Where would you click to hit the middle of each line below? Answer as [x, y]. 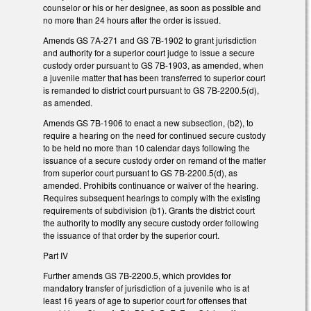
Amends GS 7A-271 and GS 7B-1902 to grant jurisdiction [150, 40]
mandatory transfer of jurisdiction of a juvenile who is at [146, 287]
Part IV [56, 255]
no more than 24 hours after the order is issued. [133, 20]
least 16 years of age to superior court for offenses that [145, 300]
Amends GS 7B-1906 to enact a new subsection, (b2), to [148, 122]
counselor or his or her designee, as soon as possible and [152, 8]
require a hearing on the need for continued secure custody [154, 135]
